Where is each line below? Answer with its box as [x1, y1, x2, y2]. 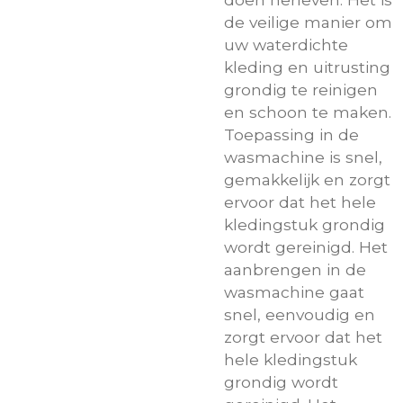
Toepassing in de [224, 124, 359, 144]
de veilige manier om [224, 12, 392, 31]
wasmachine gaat [224, 282, 364, 301]
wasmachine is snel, [224, 147, 382, 166]
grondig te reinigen [224, 79, 378, 99]
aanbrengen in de [224, 259, 366, 279]
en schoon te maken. [224, 102, 391, 121]
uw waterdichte [224, 34, 348, 54]
